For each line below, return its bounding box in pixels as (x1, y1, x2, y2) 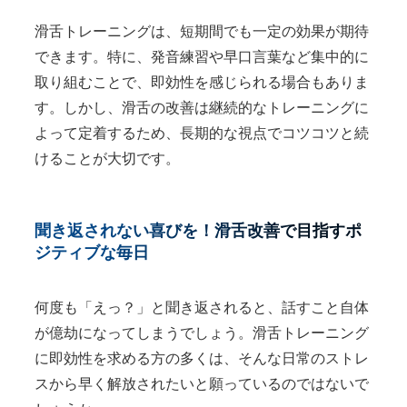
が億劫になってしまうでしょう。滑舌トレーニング (34, 324, 369, 341)
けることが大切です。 (34, 150, 180, 166)
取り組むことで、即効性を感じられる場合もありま (34, 74, 369, 90)
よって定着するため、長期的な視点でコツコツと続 (34, 124, 369, 141)
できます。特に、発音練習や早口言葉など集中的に (34, 48, 369, 65)
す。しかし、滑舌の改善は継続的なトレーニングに (34, 99, 369, 115)
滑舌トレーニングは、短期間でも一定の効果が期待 (34, 23, 369, 39)
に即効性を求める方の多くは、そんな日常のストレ (34, 350, 369, 366)
